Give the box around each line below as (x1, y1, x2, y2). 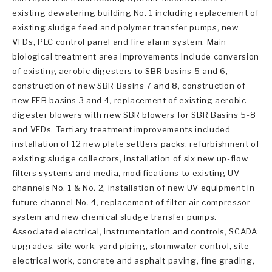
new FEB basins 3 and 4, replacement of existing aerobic (12, 95, 246, 105)
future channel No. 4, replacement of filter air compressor (12, 197, 251, 207)
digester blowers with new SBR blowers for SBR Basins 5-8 (12, 109, 256, 120)
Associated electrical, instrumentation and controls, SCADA (12, 226, 257, 236)
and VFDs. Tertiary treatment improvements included (12, 124, 231, 134)
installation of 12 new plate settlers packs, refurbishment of (12, 138, 260, 149)
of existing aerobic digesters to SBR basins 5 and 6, (12, 66, 228, 76)
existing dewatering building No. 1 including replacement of (12, 7, 259, 18)
